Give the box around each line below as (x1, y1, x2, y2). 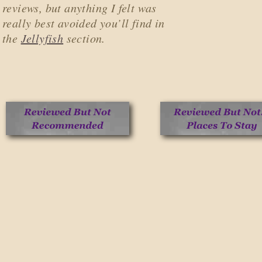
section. (66, 30, 105, 46)
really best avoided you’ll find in (2, 15, 165, 30)
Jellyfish (20, 30, 64, 46)
